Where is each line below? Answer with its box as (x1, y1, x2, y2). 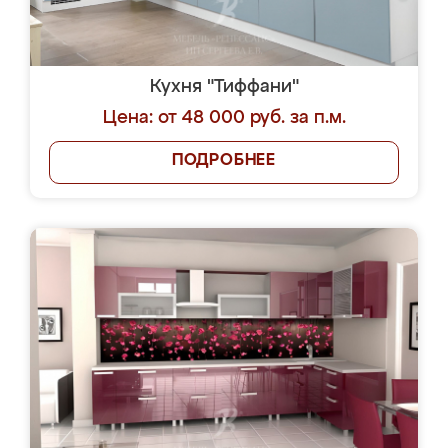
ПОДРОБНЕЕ (171, 153, 277, 169)
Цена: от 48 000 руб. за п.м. (102, 109, 346, 127)
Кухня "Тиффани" (149, 78, 299, 96)
